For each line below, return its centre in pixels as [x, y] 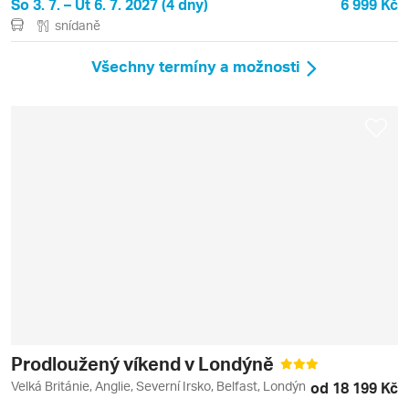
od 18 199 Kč [354, 388]
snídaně [78, 25]
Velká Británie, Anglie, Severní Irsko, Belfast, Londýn [158, 386]
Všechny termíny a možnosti [196, 65]
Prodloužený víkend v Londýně [144, 364]
